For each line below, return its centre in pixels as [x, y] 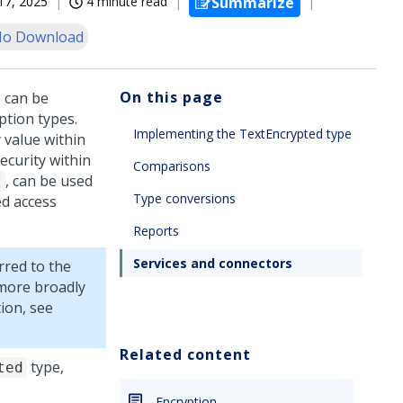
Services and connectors [213, 263]
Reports [156, 231]
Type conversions [184, 198]
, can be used [49, 181]
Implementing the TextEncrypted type [242, 134]
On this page [171, 97]
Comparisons [172, 166]
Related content [185, 354]
